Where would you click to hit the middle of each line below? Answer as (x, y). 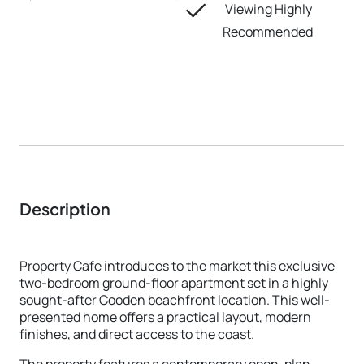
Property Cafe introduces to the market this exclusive (177, 266)
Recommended (268, 32)
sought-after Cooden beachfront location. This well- (175, 300)
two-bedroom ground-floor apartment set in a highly (174, 283)
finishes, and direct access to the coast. (137, 334)
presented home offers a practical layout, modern (165, 317)
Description (65, 209)
